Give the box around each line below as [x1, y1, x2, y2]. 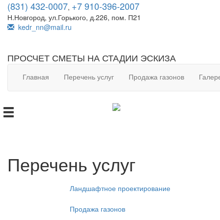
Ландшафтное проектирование [70, 183, 170, 193]
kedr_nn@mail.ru [14, 22, 72, 32]
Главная [23, 72, 49, 82]
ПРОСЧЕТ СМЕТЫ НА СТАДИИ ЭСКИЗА [7, 51, 176, 64]
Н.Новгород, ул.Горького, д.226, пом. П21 [7, 12, 141, 22]
